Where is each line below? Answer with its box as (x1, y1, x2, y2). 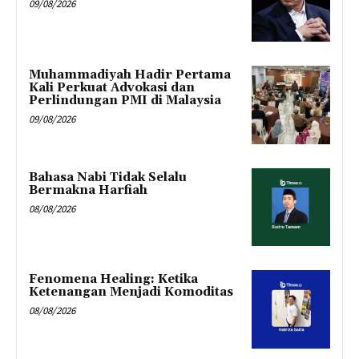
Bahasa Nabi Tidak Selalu (29, 169, 187, 185)
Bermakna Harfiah (29, 182, 147, 198)
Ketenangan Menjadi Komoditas (29, 284, 233, 301)
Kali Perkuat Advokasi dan (29, 79, 195, 95)
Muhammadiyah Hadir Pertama (29, 67, 231, 83)
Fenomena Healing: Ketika (29, 272, 198, 288)
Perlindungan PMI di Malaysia (29, 92, 221, 108)
